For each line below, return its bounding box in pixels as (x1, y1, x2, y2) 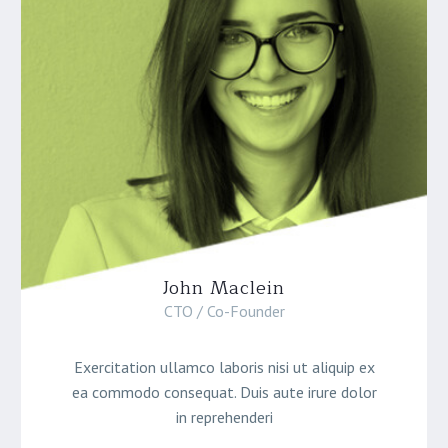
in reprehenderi (175, 407, 273, 428)
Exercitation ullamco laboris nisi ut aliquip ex (73, 357, 375, 378)
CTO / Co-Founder (163, 301, 285, 322)
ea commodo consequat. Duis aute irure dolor (71, 382, 377, 403)
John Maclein (163, 272, 285, 303)
